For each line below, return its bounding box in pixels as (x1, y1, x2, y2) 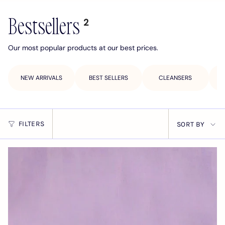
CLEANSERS (159, 74, 192, 82)
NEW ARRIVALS (21, 74, 63, 82)
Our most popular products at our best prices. (8, 43, 158, 53)
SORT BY (177, 120, 205, 129)
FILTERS (19, 119, 45, 128)
